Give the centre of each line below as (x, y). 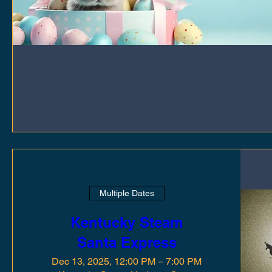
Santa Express (127, 243)
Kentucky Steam (127, 223)
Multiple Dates (127, 193)
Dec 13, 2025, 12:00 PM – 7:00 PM (127, 262)
